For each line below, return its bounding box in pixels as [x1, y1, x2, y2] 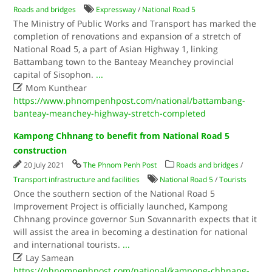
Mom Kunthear [23, 82, 87, 93]
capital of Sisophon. [13, 69, 97, 80]
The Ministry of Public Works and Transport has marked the [13, 18, 257, 29]
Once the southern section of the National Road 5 [13, 188, 216, 199]
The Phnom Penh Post [83, 160, 157, 170]
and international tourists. [13, 239, 123, 250]
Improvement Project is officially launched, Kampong [13, 200, 228, 212]
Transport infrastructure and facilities [13, 174, 140, 185]
